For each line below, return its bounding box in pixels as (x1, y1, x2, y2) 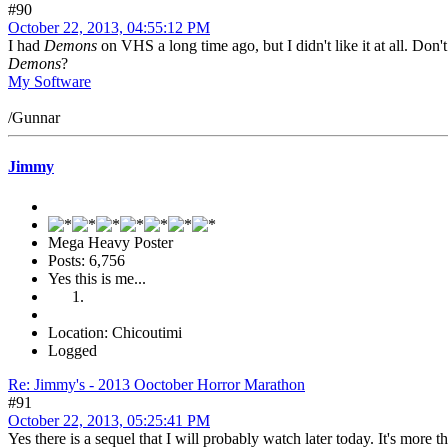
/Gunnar (8, 109, 60, 127)
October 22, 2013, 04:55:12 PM (8, 19, 210, 37)
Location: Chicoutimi (48, 323, 182, 341)
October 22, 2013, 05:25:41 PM (8, 411, 210, 429)
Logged (48, 341, 97, 359)
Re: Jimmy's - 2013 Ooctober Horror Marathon (8, 375, 305, 393)
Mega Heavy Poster (48, 233, 173, 251)
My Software (8, 73, 91, 91)
